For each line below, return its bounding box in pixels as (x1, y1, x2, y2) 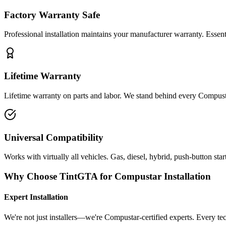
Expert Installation (4, 193, 68, 202)
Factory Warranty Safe (4, 9, 100, 20)
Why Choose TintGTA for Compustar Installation (4, 171, 211, 182)
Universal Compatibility (4, 132, 103, 143)
